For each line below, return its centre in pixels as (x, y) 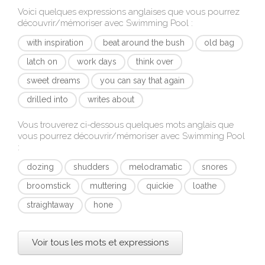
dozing (40, 167)
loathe (205, 186)
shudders (91, 167)
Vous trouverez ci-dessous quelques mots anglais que (126, 125)
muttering (108, 186)
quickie (160, 186)
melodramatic (156, 167)
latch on (42, 62)
